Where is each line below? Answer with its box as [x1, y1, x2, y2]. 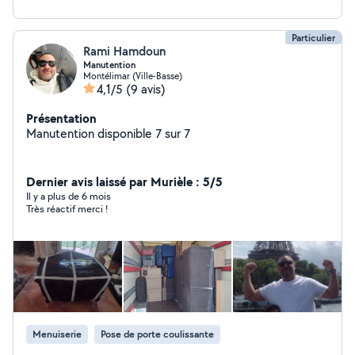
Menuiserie [32, 327, 82, 341]
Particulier [292, 31, 335, 44]
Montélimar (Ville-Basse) [83, 70, 182, 82]
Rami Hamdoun [83, 43, 166, 59]
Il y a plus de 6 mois [26, 189, 111, 203]
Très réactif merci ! [26, 202, 108, 216]
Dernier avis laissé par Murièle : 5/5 [26, 173, 223, 190]
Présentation [26, 109, 97, 127]
